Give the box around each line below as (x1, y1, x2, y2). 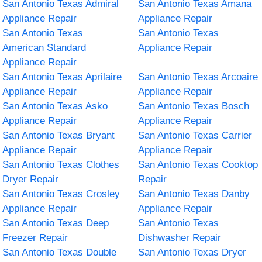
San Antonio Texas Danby (138, 188, 250, 199)
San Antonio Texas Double (2, 246, 117, 258)
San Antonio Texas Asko (2, 100, 108, 112)
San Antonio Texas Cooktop (138, 158, 258, 170)
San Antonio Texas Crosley (2, 188, 120, 199)
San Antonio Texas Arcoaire (138, 71, 258, 82)
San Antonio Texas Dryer (138, 246, 246, 258)
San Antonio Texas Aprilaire (2, 71, 122, 82)
